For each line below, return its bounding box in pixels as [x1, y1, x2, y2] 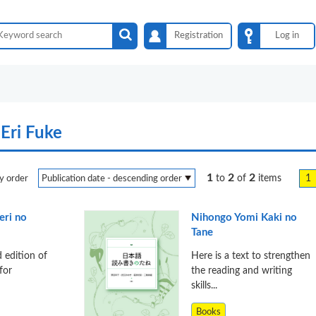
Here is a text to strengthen [190, 250, 310, 261]
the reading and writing [190, 265, 292, 276]
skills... [190, 280, 217, 291]
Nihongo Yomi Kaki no [190, 212, 297, 223]
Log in [275, 31, 300, 40]
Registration [174, 31, 223, 40]
